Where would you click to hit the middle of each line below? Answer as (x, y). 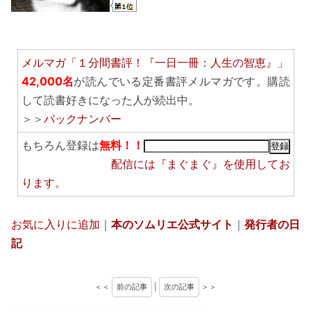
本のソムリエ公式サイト (172, 225)
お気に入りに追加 (56, 225)
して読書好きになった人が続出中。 (110, 100)
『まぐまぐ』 (189, 164)
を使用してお (256, 164)
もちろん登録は (60, 145)
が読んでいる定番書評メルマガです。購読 (182, 82)
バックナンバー (82, 119)
